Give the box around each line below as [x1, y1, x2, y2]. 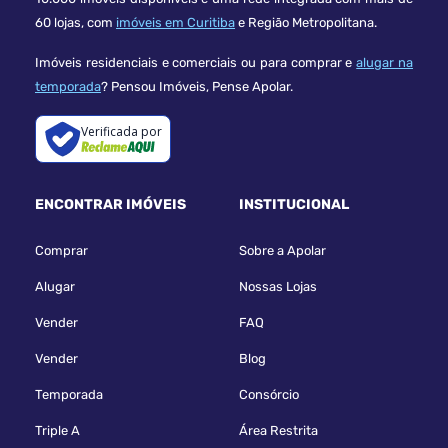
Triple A [35, 422, 80, 438]
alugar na [356, 54, 414, 70]
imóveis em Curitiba [116, 14, 235, 30]
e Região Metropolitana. [235, 14, 377, 30]
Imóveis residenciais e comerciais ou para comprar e [35, 54, 357, 70]
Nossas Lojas [239, 278, 317, 294]
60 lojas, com [35, 14, 116, 30]
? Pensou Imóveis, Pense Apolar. [101, 78, 293, 94]
